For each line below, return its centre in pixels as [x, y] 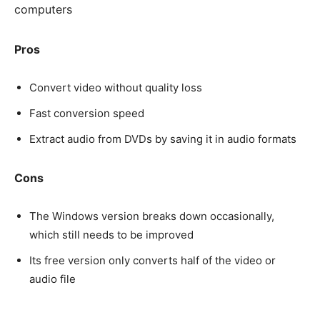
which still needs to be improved [111, 235]
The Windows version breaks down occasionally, [152, 216]
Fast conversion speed [87, 114]
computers [43, 10]
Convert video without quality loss [116, 88]
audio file [52, 279]
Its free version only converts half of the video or [152, 261]
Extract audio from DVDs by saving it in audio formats [163, 139]
